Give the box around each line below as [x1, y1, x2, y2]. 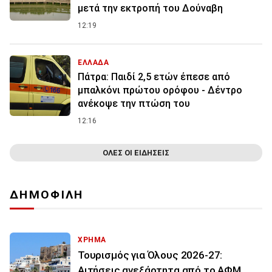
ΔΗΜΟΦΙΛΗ [10, 188, 84, 202]
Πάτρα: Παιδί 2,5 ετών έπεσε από [78, 71, 230, 83]
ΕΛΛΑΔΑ [78, 58, 109, 67]
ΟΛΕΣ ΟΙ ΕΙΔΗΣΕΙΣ [103, 148, 169, 158]
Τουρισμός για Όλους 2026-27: [78, 249, 223, 262]
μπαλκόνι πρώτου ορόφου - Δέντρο [78, 84, 242, 97]
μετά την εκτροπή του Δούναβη [78, 2, 223, 15]
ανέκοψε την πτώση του [78, 98, 190, 110]
